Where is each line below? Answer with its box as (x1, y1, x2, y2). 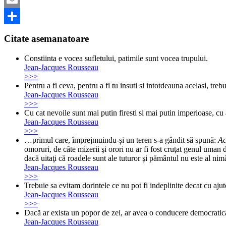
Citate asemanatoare (4, 33, 89, 44)
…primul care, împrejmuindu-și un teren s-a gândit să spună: (24, 135, 218, 144)
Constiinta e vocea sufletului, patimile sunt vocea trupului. (24, 53, 208, 63)
